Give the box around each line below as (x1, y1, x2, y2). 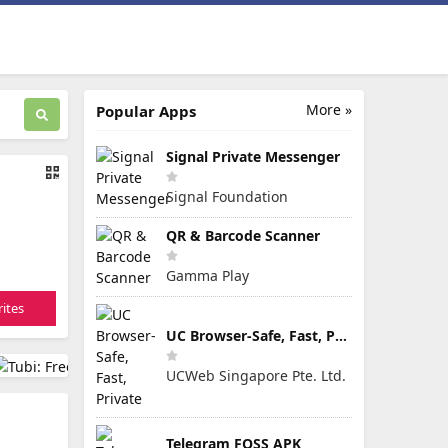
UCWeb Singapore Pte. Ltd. (166, 366, 346, 385)
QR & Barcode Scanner (166, 226, 320, 245)
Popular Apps (96, 101, 196, 121)
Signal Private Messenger (166, 147, 340, 166)
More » (306, 100, 352, 119)
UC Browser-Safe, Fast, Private (335, 326, 347, 345)
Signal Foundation (166, 187, 288, 206)
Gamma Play (166, 266, 249, 285)
